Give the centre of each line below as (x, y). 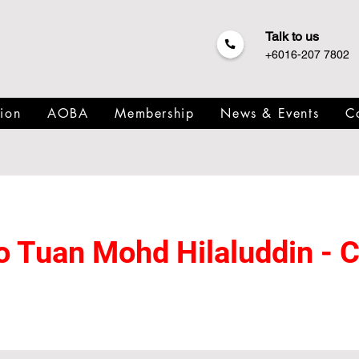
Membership (155, 113)
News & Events (270, 113)
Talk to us (292, 36)
